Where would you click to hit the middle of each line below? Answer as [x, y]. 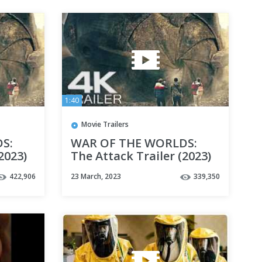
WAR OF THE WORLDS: [134, 143]
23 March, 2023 [96, 177]
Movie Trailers [105, 125]
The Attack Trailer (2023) [141, 156]
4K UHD [92, 168]
